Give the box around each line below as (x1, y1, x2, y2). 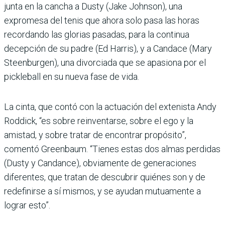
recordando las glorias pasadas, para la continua (4, 29, 189, 40)
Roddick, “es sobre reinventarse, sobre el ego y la (4, 116, 193, 127)
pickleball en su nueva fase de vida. (4, 71, 139, 82)
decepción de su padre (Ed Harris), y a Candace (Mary (4, 43, 212, 54)
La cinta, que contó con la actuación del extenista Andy (4, 101, 216, 113)
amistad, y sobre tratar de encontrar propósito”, (4, 130, 186, 141)
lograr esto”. (4, 200, 50, 211)
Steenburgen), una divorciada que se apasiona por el (4, 57, 206, 68)
